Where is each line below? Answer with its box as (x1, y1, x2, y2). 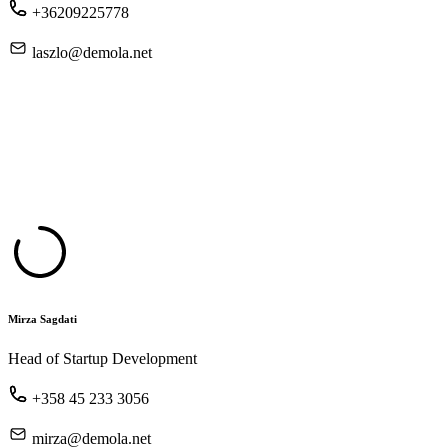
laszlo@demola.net (32, 43, 152, 61)
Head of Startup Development (8, 349, 197, 367)
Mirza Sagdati (8, 312, 77, 325)
